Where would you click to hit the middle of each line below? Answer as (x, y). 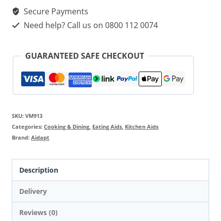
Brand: (21, 138)
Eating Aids (107, 127)
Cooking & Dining (67, 127)
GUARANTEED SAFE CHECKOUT (85, 56)
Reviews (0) (39, 213)
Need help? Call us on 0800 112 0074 (90, 25)
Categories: (28, 127)
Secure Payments (55, 12)
